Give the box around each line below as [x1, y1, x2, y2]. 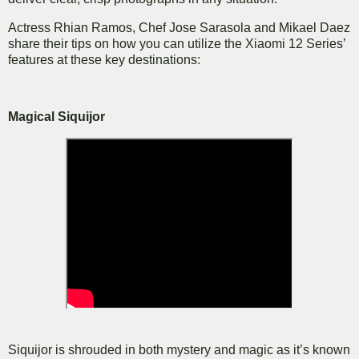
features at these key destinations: [8, 52, 200, 67]
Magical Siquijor [8, 110, 105, 124]
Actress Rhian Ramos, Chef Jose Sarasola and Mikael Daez [8, 20, 350, 34]
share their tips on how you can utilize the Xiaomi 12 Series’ [8, 36, 345, 50]
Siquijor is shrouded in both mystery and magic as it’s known [8, 343, 350, 357]
